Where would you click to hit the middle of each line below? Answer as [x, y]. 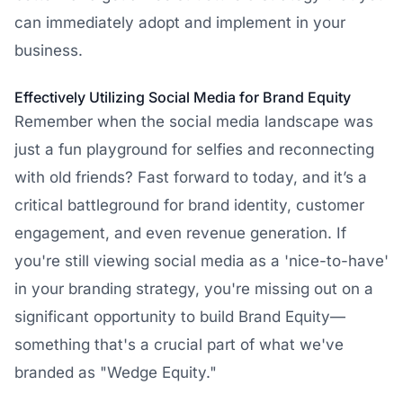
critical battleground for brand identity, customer [189, 205]
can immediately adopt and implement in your [180, 22]
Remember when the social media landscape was [194, 121]
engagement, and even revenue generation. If [180, 233]
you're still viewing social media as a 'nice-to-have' [201, 261]
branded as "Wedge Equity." [116, 372]
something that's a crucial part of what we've [179, 345]
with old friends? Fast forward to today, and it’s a [191, 177]
